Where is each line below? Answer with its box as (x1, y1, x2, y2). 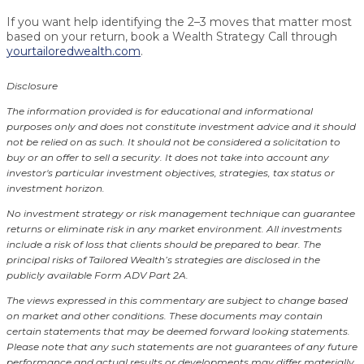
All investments (266, 222, 342, 235)
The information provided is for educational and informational (6, 104, 313, 117)
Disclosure (6, 79, 58, 92)
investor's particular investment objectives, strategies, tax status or (6, 166, 335, 179)
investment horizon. (6, 181, 107, 194)
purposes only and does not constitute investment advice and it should (6, 119, 356, 132)
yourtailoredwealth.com (6, 43, 141, 58)
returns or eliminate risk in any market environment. (6, 222, 264, 235)
